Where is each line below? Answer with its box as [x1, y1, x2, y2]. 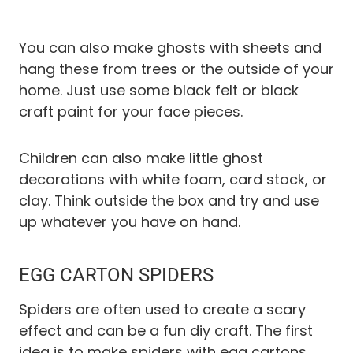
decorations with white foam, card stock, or [19, 169, 327, 190]
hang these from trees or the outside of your [19, 59, 334, 80]
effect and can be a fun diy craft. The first [19, 321, 313, 341]
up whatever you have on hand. [19, 212, 240, 232]
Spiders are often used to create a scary [19, 299, 306, 320]
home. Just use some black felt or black [19, 80, 299, 101]
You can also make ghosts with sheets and [19, 38, 321, 58]
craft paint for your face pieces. [19, 102, 243, 122]
